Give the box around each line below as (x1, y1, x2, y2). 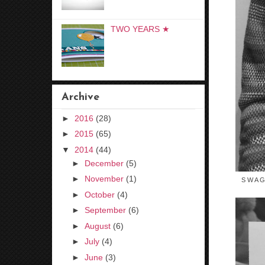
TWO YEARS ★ (110, 24, 170, 34)
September (84, 205, 126, 215)
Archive (62, 91, 99, 103)
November (84, 174, 124, 184)
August (84, 221, 111, 231)
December (84, 158, 124, 168)
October (84, 189, 115, 199)
